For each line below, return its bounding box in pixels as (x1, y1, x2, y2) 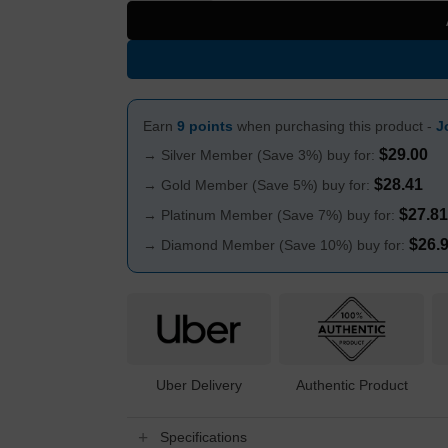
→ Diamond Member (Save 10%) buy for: (142, 237, 409, 254)
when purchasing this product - (232, 118, 436, 135)
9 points (176, 118, 233, 135)
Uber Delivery (156, 376, 243, 393)
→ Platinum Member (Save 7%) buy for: (142, 207, 399, 224)
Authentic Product (295, 376, 408, 393)
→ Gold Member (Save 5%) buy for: (142, 177, 374, 194)
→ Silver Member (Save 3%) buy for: (142, 147, 379, 164)
